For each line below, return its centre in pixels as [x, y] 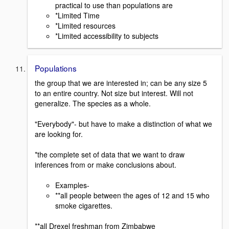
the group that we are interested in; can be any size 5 [121, 83]
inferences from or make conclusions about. [106, 164]
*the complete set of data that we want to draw [110, 154]
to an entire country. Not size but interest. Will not [114, 93]
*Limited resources [85, 25]
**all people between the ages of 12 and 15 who [132, 195]
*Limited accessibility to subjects [107, 36]
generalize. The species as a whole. [93, 103]
